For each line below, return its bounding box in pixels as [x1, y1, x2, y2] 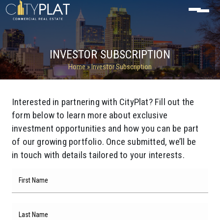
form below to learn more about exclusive [12, 110, 168, 121]
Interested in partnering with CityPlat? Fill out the [12, 96, 194, 108]
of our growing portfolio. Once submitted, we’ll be [12, 136, 196, 147]
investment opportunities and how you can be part [12, 123, 199, 134]
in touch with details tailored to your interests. [12, 149, 185, 161]
